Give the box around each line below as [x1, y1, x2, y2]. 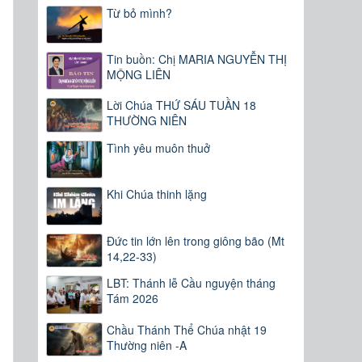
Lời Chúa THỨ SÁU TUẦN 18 [107, 97, 257, 114]
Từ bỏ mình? [107, 4, 173, 21]
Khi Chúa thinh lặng [107, 186, 208, 203]
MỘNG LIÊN [107, 66, 171, 83]
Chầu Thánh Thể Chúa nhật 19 [107, 321, 267, 338]
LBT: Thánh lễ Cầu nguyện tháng [107, 275, 276, 292]
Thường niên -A [107, 336, 187, 353]
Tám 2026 [107, 290, 159, 307]
